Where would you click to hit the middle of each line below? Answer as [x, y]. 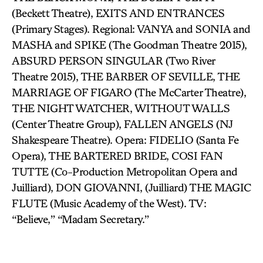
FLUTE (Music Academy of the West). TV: [109, 203]
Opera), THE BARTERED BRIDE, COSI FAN [117, 156]
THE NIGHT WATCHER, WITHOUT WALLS [121, 108]
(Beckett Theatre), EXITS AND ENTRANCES [118, 13]
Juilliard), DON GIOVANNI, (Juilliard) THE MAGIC [131, 187]
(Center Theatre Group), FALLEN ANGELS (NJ [122, 124]
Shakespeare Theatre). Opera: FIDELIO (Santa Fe [125, 140]
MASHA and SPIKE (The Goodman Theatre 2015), [129, 45]
